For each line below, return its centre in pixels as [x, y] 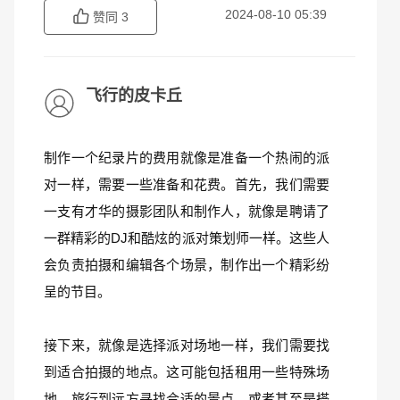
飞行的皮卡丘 [134, 96]
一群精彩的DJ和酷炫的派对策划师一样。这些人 [187, 238]
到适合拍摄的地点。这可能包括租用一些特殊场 [187, 372]
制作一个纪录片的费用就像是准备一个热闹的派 [187, 158]
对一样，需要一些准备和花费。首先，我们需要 [187, 184]
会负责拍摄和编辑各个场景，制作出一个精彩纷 [187, 265]
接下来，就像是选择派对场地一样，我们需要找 [187, 345]
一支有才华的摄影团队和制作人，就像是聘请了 [187, 211]
